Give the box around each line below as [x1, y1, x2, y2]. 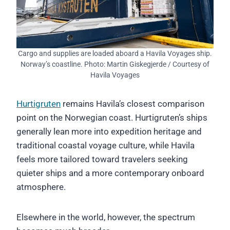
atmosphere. [16, 182, 66, 193]
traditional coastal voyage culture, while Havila [16, 140, 195, 151]
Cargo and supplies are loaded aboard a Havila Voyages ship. [18, 49, 212, 58]
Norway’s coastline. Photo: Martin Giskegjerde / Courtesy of [21, 60, 209, 69]
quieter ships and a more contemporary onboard [16, 168, 204, 179]
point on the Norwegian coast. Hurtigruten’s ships [16, 112, 207, 123]
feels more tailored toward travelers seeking [16, 154, 188, 165]
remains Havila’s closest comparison [61, 99, 204, 109]
